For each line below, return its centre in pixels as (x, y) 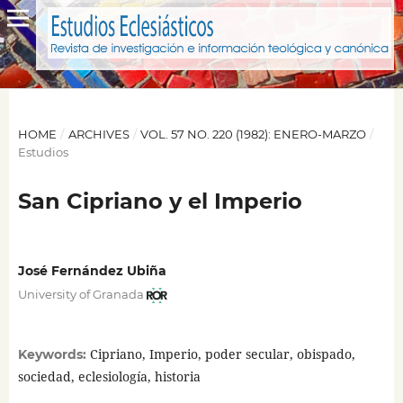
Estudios (43, 152)
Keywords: (54, 354)
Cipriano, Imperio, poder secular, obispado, (222, 354)
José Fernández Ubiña (92, 271)
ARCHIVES (99, 134)
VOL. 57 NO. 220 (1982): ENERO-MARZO (254, 134)
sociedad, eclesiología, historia (109, 376)
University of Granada (81, 294)
